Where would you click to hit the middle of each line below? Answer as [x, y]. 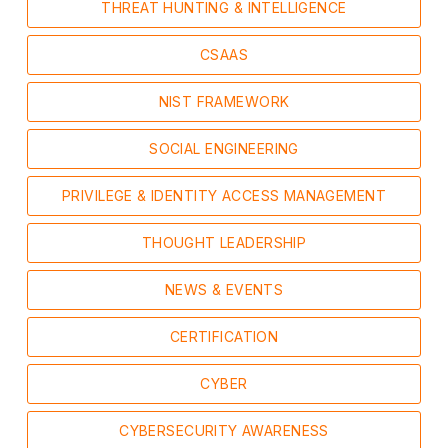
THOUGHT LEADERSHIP [224, 242]
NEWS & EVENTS [224, 289]
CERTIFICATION [224, 336]
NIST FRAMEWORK [224, 101]
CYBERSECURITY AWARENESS [224, 430]
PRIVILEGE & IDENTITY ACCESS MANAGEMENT [224, 195]
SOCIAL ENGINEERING [224, 148]
